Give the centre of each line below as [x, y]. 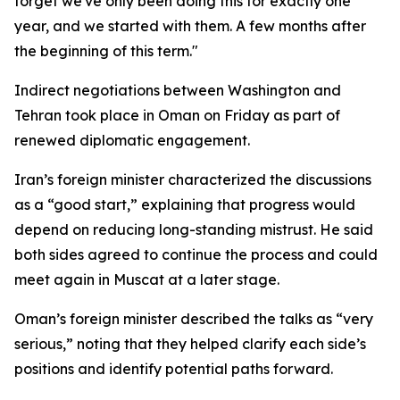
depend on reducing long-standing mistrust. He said [194, 229]
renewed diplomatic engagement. [132, 140]
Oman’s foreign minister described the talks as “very [194, 319]
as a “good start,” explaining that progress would [185, 204]
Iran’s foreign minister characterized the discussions [193, 179]
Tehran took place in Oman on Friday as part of [177, 115]
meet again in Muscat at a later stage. [147, 279]
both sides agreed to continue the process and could [196, 254]
